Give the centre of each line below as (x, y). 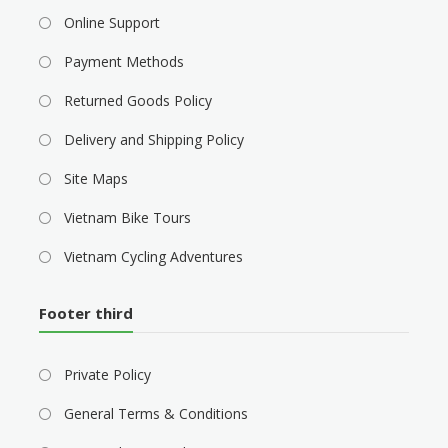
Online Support (111, 22)
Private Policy (107, 374)
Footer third (85, 312)
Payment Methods (123, 61)
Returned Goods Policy (137, 100)
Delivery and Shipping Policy (153, 139)
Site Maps (95, 178)
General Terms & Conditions (155, 413)
